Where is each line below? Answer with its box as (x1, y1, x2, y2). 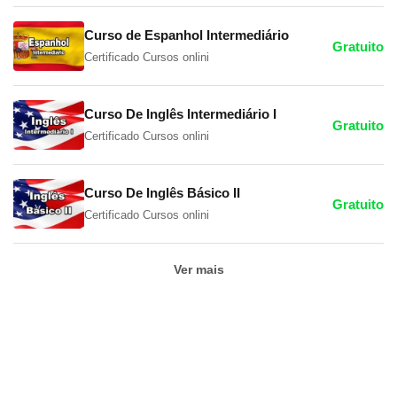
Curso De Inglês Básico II (84, 185, 240, 201)
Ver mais (173, 262, 224, 277)
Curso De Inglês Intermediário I (84, 106, 276, 122)
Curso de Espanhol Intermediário (84, 27, 289, 43)
